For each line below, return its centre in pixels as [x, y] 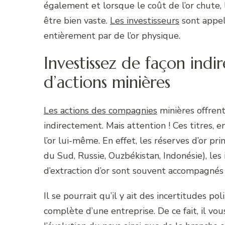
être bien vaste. [77, 20]
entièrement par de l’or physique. [112, 35]
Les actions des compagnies [100, 110]
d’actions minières [107, 83]
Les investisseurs [145, 20]
